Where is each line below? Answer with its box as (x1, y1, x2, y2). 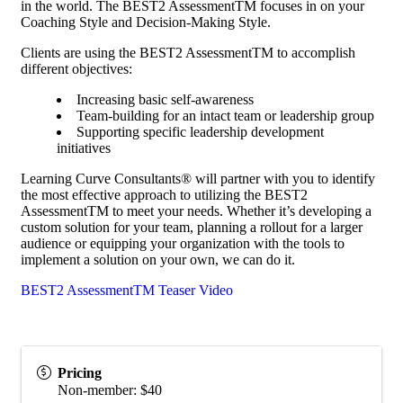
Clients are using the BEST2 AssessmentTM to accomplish (21, 44, 355, 60)
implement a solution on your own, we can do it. (21, 251, 295, 267)
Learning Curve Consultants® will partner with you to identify (21, 170, 375, 186)
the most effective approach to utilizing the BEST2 (21, 186, 308, 202)
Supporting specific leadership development (76, 123, 324, 139)
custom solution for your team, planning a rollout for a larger (21, 219, 363, 235)
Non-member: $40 (58, 381, 162, 398)
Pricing (58, 364, 102, 381)
